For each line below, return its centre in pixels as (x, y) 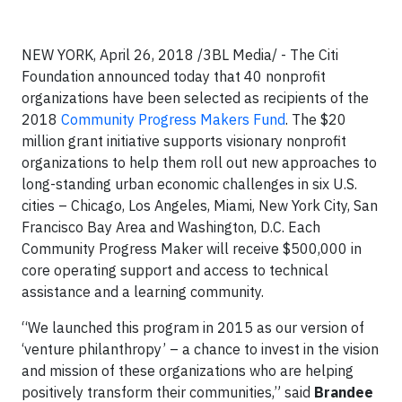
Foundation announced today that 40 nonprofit (174, 76)
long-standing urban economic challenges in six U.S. (189, 184)
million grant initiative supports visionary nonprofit (184, 141)
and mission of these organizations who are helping (188, 371)
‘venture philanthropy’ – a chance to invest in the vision (200, 349)
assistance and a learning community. (143, 292)
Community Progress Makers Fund (173, 119)
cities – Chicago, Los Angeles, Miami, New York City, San (200, 205)
